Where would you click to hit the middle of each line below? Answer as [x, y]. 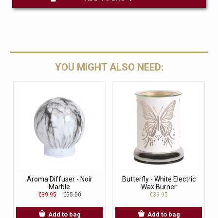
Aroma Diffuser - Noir [59, 179]
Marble [59, 187]
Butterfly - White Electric [159, 179]
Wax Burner [159, 187]
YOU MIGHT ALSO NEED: [109, 67]
